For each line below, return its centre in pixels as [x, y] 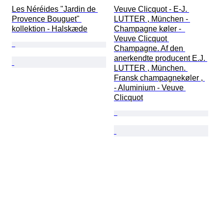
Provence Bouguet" [47, 19]
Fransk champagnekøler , [159, 78]
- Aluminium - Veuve [150, 88]
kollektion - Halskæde [50, 29]
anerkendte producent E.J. [161, 58]
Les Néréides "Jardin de [55, 9]
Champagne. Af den [150, 49]
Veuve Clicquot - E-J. [151, 9]
